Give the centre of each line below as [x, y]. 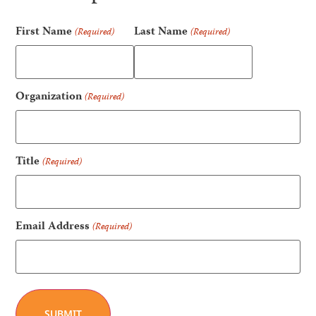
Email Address [53, 227]
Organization [49, 98]
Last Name [161, 33]
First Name [44, 33]
